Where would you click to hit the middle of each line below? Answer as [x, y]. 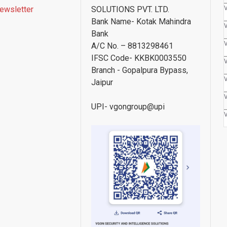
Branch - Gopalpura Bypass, [140, 70]
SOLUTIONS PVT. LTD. [130, 9]
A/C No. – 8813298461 [132, 46]
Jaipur [102, 82]
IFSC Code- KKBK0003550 [139, 58]
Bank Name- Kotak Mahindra [141, 21]
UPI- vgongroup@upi [128, 106]
